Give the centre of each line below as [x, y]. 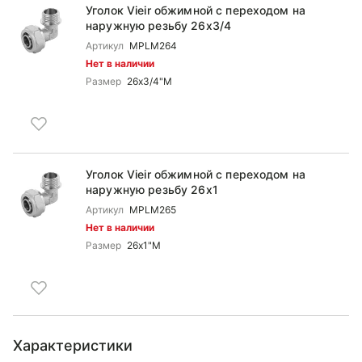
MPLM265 [153, 210]
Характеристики [73, 345]
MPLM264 [153, 46]
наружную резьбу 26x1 [152, 189]
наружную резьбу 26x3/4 [159, 25]
